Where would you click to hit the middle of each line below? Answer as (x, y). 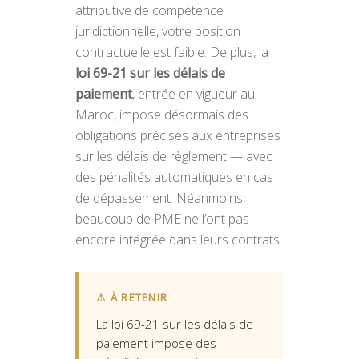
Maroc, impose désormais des (162, 115)
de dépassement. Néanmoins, (160, 198)
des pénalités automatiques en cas (174, 177)
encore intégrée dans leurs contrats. (179, 240)
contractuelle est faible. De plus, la (172, 52)
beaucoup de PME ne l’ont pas (162, 219)
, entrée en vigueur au (194, 94)
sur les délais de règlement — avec (174, 156)
